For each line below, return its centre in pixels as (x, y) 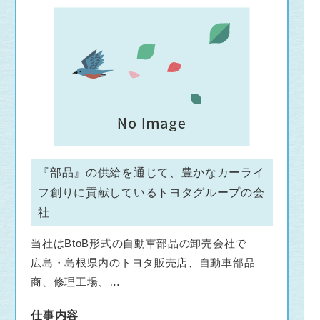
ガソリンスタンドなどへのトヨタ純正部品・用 (149, 301)
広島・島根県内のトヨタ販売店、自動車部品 (143, 262)
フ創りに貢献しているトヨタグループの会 (151, 192)
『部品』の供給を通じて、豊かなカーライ (151, 172)
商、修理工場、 (70, 281)
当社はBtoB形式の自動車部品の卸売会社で (139, 243)
